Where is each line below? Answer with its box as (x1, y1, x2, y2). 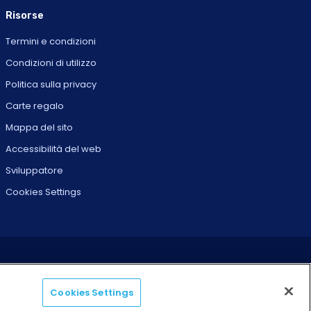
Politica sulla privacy (6, 77, 97, 91)
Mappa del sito (6, 120, 74, 134)
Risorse (6, 9, 44, 22)
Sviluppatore (6, 163, 64, 177)
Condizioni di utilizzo (6, 56, 97, 69)
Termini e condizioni (6, 34, 96, 48)
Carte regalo (6, 99, 65, 112)
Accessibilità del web (6, 142, 102, 155)
